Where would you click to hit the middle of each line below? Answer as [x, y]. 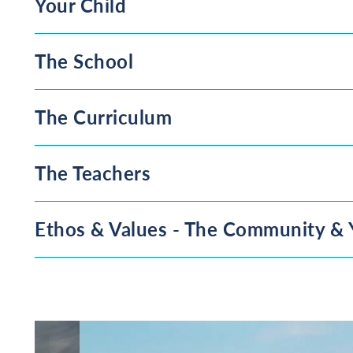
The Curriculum [103, 117]
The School [84, 61]
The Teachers [93, 173]
